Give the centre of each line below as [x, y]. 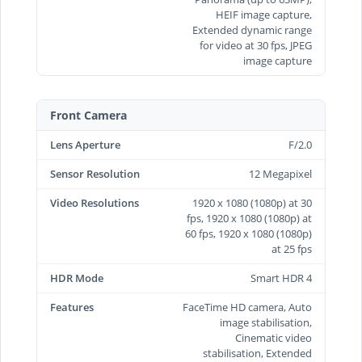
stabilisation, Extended [257, 353]
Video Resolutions [95, 202]
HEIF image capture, [264, 14]
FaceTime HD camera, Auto [247, 307]
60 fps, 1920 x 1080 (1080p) [248, 233]
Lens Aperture [85, 144]
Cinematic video [274, 337]
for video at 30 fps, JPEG [256, 45]
